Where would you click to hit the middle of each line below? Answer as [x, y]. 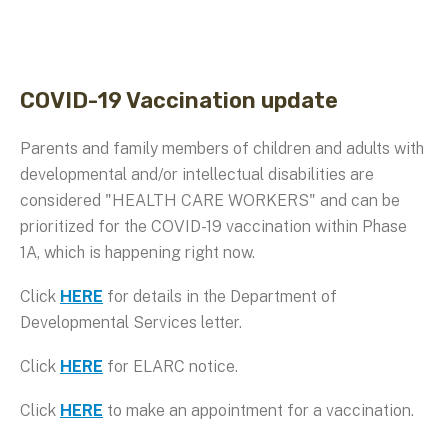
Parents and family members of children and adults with [222, 148]
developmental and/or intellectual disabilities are [197, 174]
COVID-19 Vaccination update [181, 99]
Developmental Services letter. [131, 322]
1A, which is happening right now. [137, 252]
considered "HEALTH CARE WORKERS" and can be [210, 200]
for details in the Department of [220, 296]
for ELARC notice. [170, 366]
